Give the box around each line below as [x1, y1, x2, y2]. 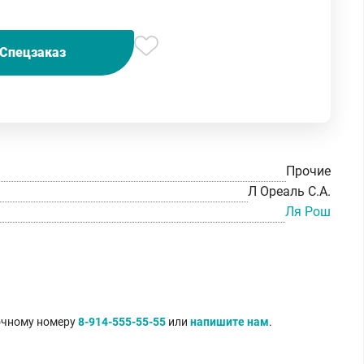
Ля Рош [285, 203, 331, 219]
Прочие [286, 163, 331, 180]
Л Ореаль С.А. [248, 184, 331, 200]
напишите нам [190, 314, 269, 328]
